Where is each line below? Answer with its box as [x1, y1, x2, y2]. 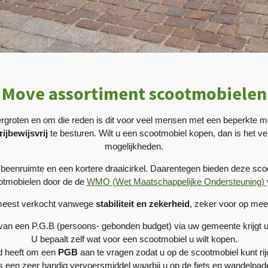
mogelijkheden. [105, 141, 163, 151]
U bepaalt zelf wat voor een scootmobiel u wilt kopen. [31, 233, 237, 244]
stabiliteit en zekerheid [96, 198, 190, 209]
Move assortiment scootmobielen [1, 81, 267, 105]
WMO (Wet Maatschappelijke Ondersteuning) [86, 176, 267, 187]
